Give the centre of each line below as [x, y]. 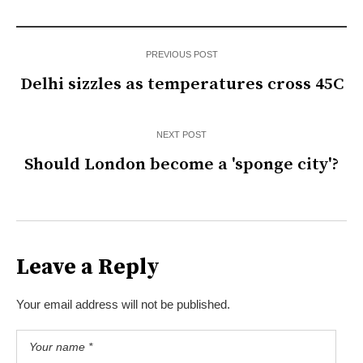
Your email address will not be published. [123, 305]
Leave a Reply [88, 268]
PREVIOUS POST [181, 55]
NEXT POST [181, 135]
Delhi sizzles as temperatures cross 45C [181, 85]
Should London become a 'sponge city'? [181, 165]
